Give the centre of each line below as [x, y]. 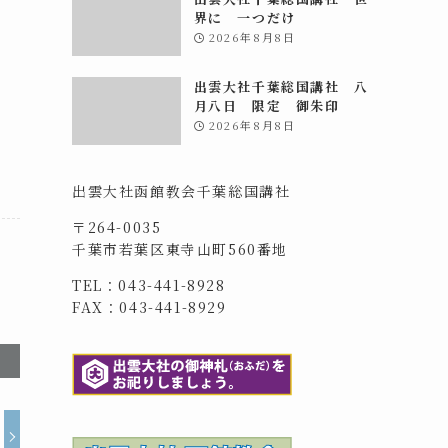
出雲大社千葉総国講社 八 [281, 87]
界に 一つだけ [244, 17]
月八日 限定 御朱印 [266, 106]
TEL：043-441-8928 [149, 284]
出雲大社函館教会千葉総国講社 [181, 190]
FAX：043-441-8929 [149, 306]
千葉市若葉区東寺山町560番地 [180, 248]
